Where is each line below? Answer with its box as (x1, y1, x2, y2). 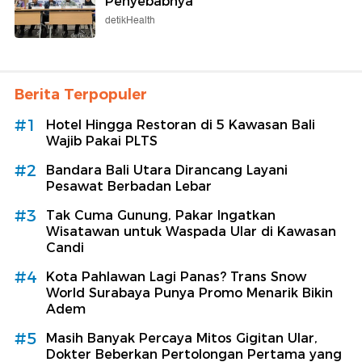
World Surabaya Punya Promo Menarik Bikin (46, 284, 333, 301)
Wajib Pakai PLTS (46, 133, 158, 149)
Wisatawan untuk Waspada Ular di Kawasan (46, 223, 336, 239)
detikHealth (105, 12, 155, 28)
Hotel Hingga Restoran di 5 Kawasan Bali (46, 116, 315, 133)
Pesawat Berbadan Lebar (46, 178, 212, 194)
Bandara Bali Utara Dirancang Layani (46, 162, 288, 178)
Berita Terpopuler (15, 85, 147, 103)
